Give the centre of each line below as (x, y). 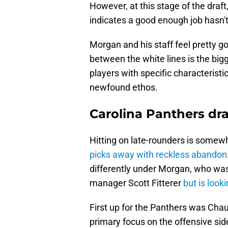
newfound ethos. (124, 88)
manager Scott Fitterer (135, 183)
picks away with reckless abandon (158, 155)
